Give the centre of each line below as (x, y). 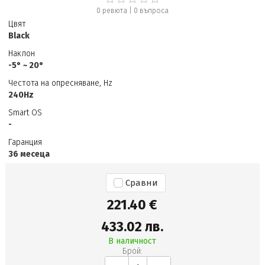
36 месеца (29, 154)
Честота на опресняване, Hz (60, 83)
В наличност (132, 241)
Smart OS (25, 113)
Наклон (21, 54)
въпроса (153, 11)
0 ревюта (112, 11)
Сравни (141, 183)
